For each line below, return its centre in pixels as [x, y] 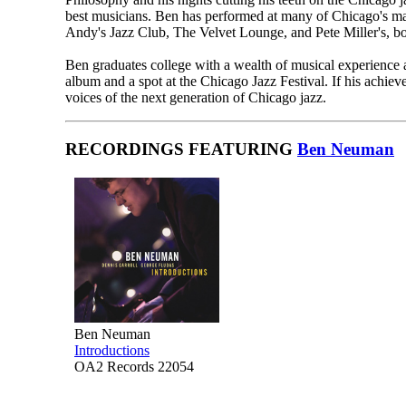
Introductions [112, 350]
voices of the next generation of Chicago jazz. [196, 97]
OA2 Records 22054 [134, 366]
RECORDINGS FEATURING [181, 149]
